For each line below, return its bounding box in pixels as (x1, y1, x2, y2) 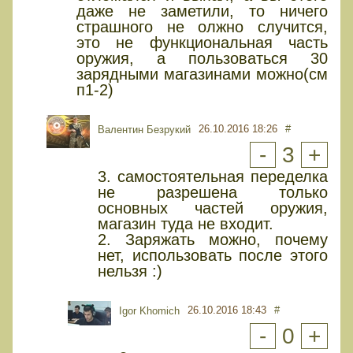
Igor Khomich (119, 305, 180, 318)
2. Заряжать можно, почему (98, 231, 328, 249)
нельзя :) (98, 262, 162, 281)
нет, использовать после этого (98, 247, 328, 265)
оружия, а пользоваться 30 (76, 50, 328, 68)
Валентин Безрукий (98, 124, 191, 136)
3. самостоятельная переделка (98, 168, 328, 186)
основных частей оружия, (98, 199, 328, 217)
